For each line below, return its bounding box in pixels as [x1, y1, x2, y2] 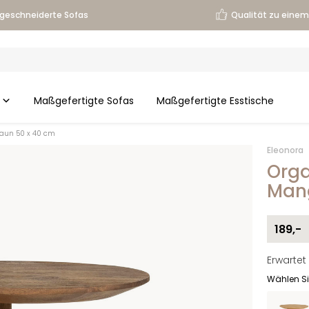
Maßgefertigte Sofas [34, 94, 134, 108]
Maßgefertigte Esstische [157, 94, 274, 108]
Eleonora [266, 144, 303, 157]
